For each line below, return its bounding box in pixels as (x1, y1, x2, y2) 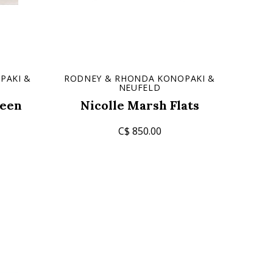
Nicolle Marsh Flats (80, 97, 199, 113)
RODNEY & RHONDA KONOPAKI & (63, 73, 216, 84)
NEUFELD (118, 82, 161, 93)
